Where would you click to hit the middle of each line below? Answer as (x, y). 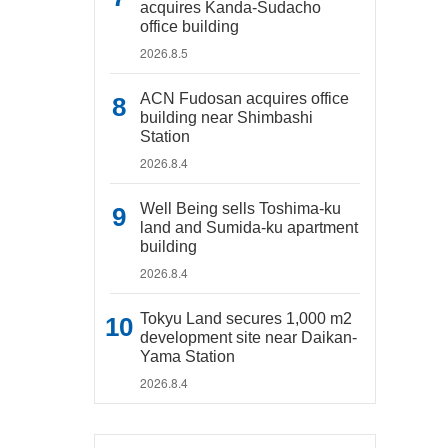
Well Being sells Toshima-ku (240, 208)
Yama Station (187, 356)
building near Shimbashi (226, 117)
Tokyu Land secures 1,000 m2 (246, 318)
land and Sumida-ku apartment (249, 227)
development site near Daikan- (248, 337)
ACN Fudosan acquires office (244, 98)
